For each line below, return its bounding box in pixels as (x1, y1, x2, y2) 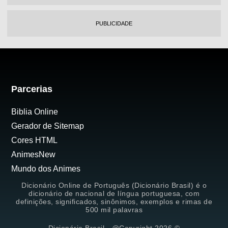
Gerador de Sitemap (11, 122, 84, 131)
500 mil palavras (85, 206, 142, 214)
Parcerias (11, 84, 53, 95)
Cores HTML (11, 136, 58, 145)
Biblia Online (11, 107, 59, 117)
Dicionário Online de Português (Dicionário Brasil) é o (21, 181, 207, 190)
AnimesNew (11, 150, 56, 159)
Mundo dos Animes (11, 164, 81, 174)
